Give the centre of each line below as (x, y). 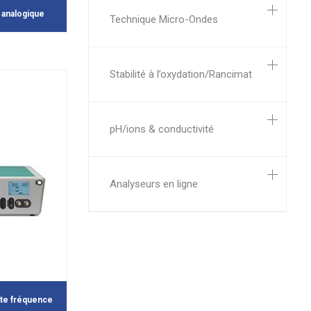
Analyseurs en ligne (154, 184)
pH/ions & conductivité (162, 129)
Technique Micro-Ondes (164, 19)
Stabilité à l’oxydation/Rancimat (181, 74)
